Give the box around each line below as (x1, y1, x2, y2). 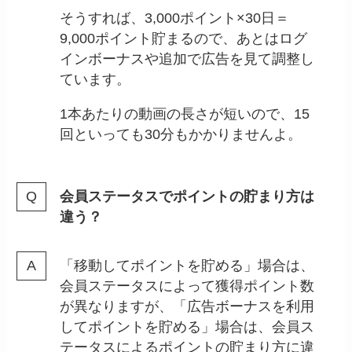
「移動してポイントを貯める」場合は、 (60, 258, 315, 274)
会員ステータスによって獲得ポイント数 (60, 278, 315, 295)
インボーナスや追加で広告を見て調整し (60, 50, 315, 67)
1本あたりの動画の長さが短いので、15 (60, 105, 310, 122)
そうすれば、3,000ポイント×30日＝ (60, 9, 290, 26)
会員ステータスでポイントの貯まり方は (60, 189, 315, 205)
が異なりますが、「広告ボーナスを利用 (60, 299, 315, 315)
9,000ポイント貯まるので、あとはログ (60, 30, 308, 46)
